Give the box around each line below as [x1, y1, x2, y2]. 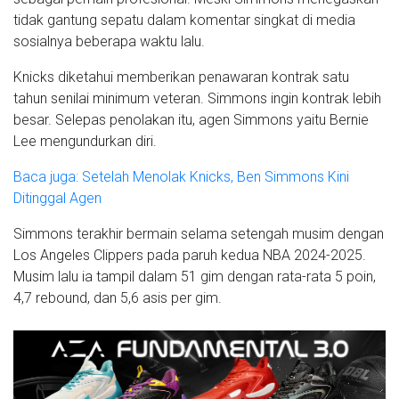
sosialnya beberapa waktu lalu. [13, 32, 205, 50]
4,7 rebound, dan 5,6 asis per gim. [13, 289, 222, 306]
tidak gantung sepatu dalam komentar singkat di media [13, 11, 355, 28]
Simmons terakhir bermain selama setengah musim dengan [13, 224, 384, 242]
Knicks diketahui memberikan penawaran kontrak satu [13, 68, 349, 85]
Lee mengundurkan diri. [13, 132, 157, 150]
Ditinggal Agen [13, 189, 102, 207]
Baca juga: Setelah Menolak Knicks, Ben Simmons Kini [13, 167, 349, 185]
